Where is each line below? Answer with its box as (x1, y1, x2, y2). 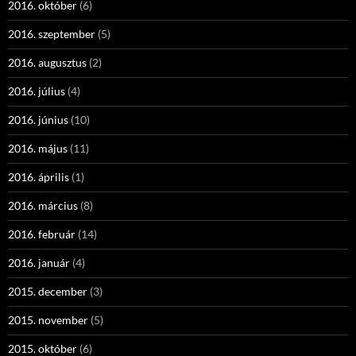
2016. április (8, 170, 69, 184)
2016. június (8, 113, 68, 126)
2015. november (8, 313, 88, 327)
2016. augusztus (8, 56, 87, 69)
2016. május (8, 141, 68, 155)
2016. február (8, 227, 75, 241)
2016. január (8, 256, 70, 269)
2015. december (8, 284, 87, 298)
